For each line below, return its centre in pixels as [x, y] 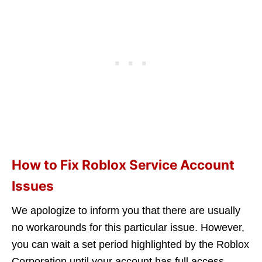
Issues [33, 186]
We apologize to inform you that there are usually [126, 211]
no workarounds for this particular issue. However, [128, 228]
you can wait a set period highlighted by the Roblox [130, 245]
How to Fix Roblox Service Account [123, 165]
